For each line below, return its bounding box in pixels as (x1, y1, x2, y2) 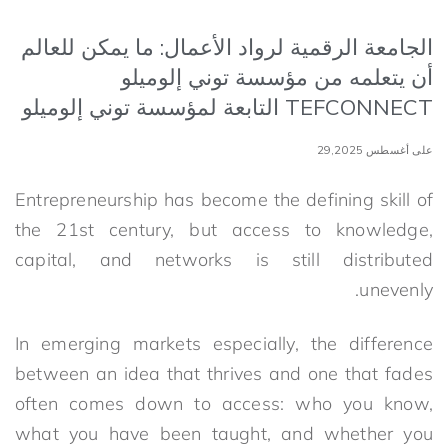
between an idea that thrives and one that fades (15, 361, 433, 385)
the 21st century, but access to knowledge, (15, 217, 433, 241)
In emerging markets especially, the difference (15, 331, 433, 355)
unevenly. (359, 277, 433, 301)
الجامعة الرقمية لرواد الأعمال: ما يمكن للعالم (21, 32, 433, 61)
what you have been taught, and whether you (15, 421, 433, 445)
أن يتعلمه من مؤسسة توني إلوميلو (121, 62, 433, 91)
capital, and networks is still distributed (15, 247, 433, 271)
